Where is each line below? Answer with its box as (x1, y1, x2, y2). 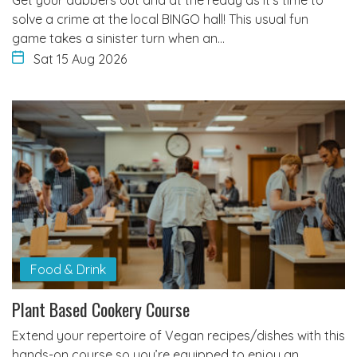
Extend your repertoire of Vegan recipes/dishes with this (12, 328, 345, 344)
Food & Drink (29, 261, 106, 278)
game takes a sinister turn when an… (12, 29, 225, 46)
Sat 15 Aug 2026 (33, 50, 127, 67)
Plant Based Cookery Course (12, 296, 190, 323)
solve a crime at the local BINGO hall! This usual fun (12, 10, 308, 27)
